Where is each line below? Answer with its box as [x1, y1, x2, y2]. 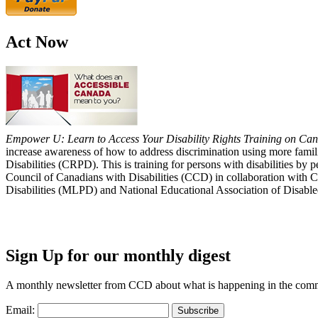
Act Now [6, 32, 68, 51]
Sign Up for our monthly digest [6, 246, 231, 265]
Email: [6, 304, 35, 317]
